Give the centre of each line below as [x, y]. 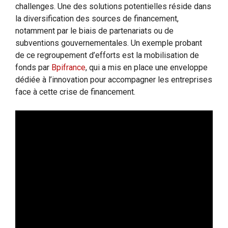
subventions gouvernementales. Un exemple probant [109, 43]
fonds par [33, 67]
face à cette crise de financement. [75, 92]
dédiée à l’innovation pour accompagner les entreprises [114, 79]
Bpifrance [68, 67]
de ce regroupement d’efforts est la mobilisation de [107, 55]
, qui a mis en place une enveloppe [147, 67]
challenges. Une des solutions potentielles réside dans [113, 6]
